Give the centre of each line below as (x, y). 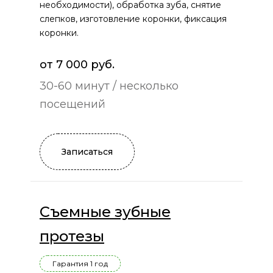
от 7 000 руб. (77, 65)
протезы (72, 236)
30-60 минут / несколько (109, 86)
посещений (73, 105)
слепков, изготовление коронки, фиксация (133, 19)
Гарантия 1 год (80, 264)
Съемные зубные (105, 212)
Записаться (87, 152)
